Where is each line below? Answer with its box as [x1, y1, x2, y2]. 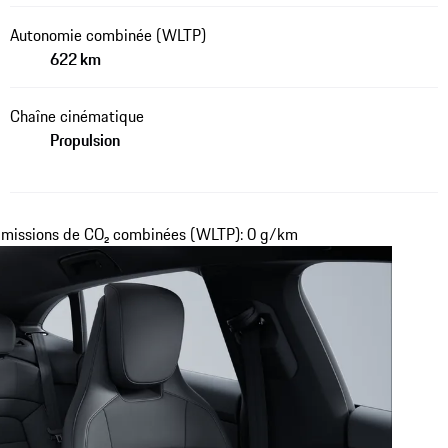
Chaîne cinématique [9, 103, 144, 128]
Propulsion [49, 127, 120, 152]
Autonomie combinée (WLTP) [9, 22, 206, 47]
